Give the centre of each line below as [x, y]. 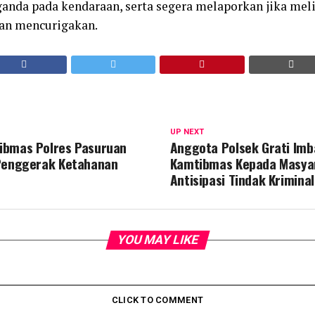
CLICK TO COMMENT [157, 300]
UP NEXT [187, 132]
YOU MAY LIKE [157, 240]
